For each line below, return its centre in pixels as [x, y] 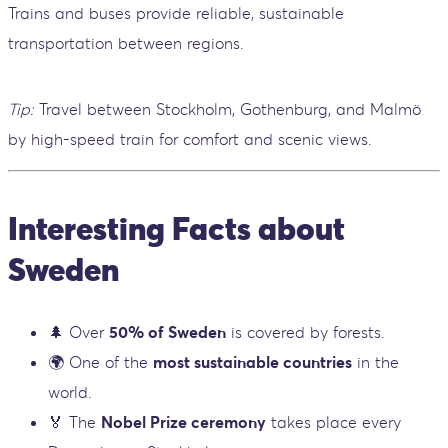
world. [70, 391]
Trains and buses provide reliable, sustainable [176, 12]
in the [375, 361]
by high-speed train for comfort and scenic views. [190, 138]
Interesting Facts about [176, 229]
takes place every [333, 421]
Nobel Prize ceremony [183, 421]
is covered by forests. [305, 331]
